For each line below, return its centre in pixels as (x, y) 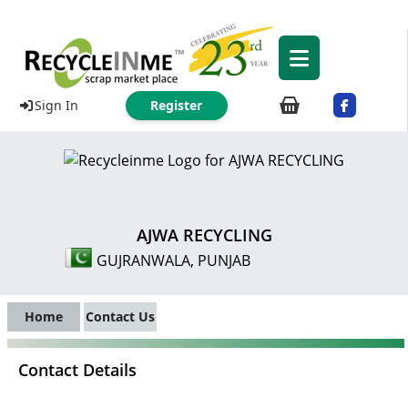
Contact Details (77, 370)
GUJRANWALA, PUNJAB (173, 260)
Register (176, 105)
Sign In (56, 105)
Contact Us (120, 316)
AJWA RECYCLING (204, 235)
